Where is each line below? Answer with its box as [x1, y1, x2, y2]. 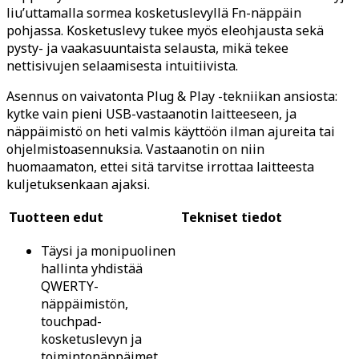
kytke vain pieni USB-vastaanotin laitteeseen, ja [6, 104, 296, 123]
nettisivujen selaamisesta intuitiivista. [6, 56, 238, 75]
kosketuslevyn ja [41, 329, 142, 348]
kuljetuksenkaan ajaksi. [6, 175, 150, 193]
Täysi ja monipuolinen [41, 241, 175, 260]
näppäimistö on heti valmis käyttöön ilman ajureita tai [6, 122, 335, 140]
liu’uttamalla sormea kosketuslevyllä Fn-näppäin [6, 3, 301, 22]
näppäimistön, [41, 294, 128, 313]
